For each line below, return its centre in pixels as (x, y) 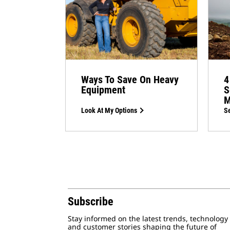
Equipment (103, 90)
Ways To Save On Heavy (130, 80)
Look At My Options (109, 111)
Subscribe (91, 202)
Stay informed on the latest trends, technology (148, 219)
